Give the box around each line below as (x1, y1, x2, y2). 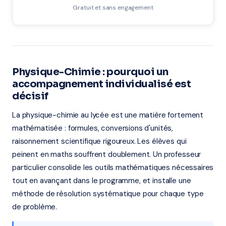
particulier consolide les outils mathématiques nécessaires (12, 162, 214, 173)
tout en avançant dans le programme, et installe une (12, 176, 191, 186)
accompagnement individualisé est (12, 78, 191, 90)
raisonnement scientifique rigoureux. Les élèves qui (12, 136, 187, 146)
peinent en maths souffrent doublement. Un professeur (12, 149, 201, 159)
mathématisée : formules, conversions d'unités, (12, 123, 174, 133)
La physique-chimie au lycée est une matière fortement (12, 110, 204, 120)
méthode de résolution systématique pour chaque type (12, 189, 204, 199)
